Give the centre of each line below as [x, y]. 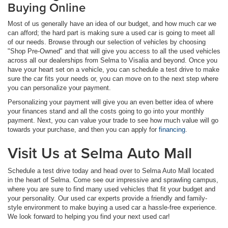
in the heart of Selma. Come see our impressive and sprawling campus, [113, 180]
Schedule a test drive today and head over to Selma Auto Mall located [111, 170]
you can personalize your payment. [59, 88]
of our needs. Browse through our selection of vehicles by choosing [107, 42]
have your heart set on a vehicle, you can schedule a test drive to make [113, 69]
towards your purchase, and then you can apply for [83, 129]
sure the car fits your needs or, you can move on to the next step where [113, 78]
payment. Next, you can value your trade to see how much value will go [113, 120]
